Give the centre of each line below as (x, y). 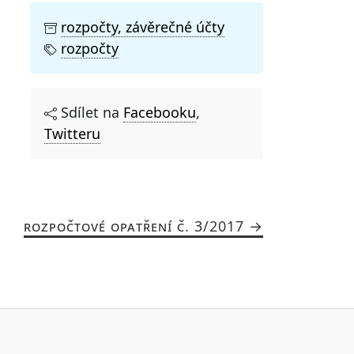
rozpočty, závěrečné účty (143, 26)
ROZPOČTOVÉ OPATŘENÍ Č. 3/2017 (134, 226)
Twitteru (72, 133)
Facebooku (160, 112)
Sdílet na (90, 112)
